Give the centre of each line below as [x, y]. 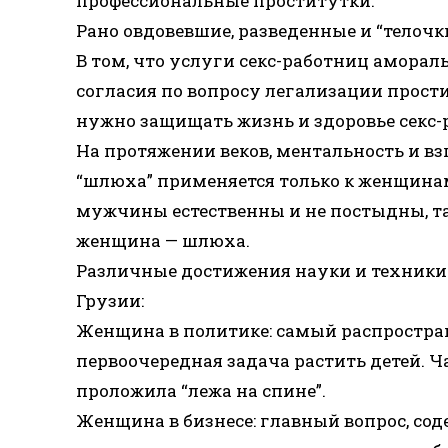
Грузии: [110, 300]
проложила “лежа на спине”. [201, 390]
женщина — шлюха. [163, 240]
